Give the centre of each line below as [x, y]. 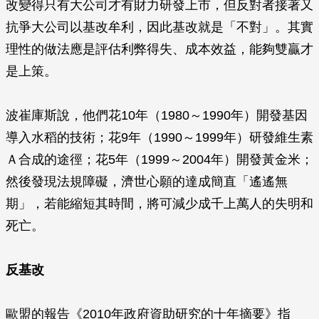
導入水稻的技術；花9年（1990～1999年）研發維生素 [159, 137]
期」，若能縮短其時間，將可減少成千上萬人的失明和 [159, 204]
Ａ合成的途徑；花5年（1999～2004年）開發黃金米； [159, 159]
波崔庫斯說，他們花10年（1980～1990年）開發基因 [157, 115]
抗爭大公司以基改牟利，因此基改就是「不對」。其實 [159, 27]
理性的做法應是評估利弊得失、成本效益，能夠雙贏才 [159, 49]
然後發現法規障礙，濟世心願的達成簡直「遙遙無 [147, 182]
